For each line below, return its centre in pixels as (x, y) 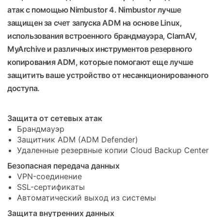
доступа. (23, 88)
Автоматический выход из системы (86, 197)
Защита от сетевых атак (55, 118)
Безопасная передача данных (63, 165)
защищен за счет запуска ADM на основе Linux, (95, 23)
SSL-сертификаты (51, 187)
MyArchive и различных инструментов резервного (100, 49)
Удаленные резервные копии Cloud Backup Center (113, 150)
